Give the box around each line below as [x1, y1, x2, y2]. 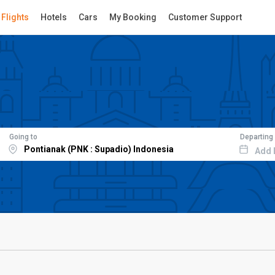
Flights [1, 12, 29, 22]
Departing [240, 132, 273, 141]
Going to [9, 132, 37, 141]
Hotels [41, 12, 67, 22]
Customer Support [168, 12, 242, 22]
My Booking [109, 12, 157, 22]
